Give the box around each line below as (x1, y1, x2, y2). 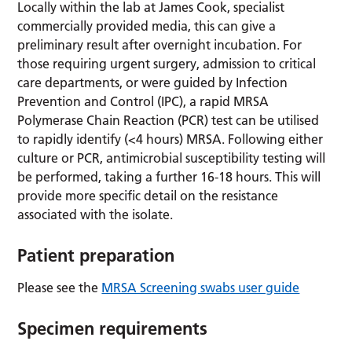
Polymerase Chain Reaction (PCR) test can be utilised (17, 112, 320, 128)
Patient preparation (17, 244, 175, 266)
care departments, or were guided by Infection (17, 74, 288, 90)
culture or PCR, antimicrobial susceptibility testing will (17, 149, 326, 166)
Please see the (17, 279, 102, 295)
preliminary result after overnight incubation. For (17, 36, 302, 53)
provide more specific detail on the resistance (17, 187, 279, 203)
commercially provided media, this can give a (17, 17, 277, 34)
